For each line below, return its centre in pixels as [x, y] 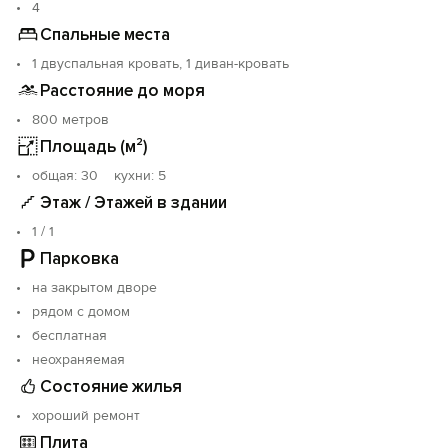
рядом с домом [81, 311]
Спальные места [105, 34]
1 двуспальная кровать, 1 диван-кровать [160, 63]
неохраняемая [78, 359]
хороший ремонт [86, 415]
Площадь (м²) [94, 146]
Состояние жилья [111, 386]
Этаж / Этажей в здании [133, 202]
